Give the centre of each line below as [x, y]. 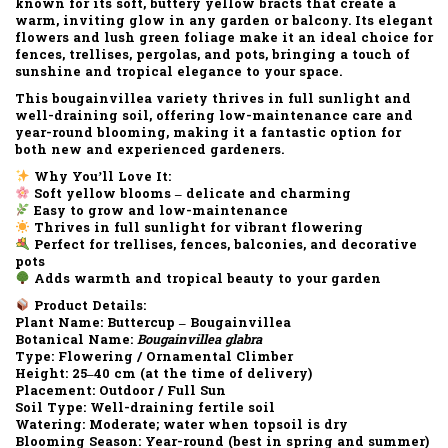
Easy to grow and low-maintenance [158, 211]
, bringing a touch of [337, 55]
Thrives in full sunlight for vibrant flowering [196, 228]
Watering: [50, 425]
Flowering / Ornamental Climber [173, 357]
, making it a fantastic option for [283, 133]
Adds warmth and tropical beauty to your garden [205, 279]
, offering [184, 116]
